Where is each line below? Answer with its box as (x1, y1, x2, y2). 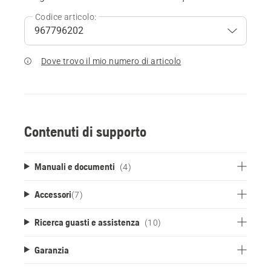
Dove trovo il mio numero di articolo (41, 56, 181, 66)
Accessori (34, 188, 71, 200)
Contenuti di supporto (24, 123, 146, 140)
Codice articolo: (35, 11, 97, 22)
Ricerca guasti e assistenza (34, 216, 140, 227)
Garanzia (34, 244, 69, 255)
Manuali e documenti (34, 160, 115, 172)
